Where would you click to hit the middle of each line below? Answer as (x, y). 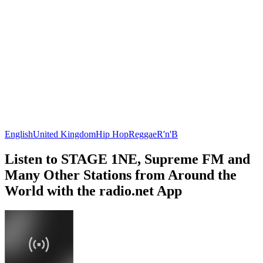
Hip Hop (112, 134)
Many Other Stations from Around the (121, 175)
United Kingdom (64, 134)
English (19, 134)
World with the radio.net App (93, 190)
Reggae (143, 134)
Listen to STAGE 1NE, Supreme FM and (127, 159)
